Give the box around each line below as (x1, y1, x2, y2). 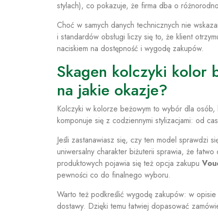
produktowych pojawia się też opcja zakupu (57, 158, 202, 169)
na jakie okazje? (57, 79, 167, 101)
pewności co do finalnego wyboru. (57, 169, 171, 181)
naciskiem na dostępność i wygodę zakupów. (57, 43, 204, 54)
